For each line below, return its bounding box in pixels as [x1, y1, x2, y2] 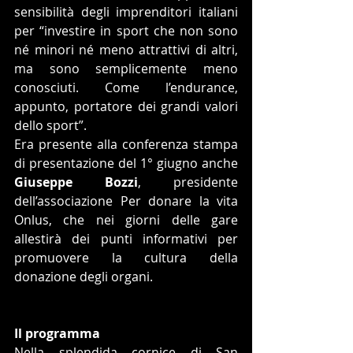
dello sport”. [14, 116, 90, 134]
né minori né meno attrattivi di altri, [14, 40, 238, 58]
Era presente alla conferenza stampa [14, 135, 238, 153]
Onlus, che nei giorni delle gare [14, 210, 238, 229]
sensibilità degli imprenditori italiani [14, 2, 238, 20]
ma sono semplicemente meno [14, 59, 238, 77]
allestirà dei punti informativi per [14, 229, 238, 247]
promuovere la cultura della [14, 248, 238, 266]
